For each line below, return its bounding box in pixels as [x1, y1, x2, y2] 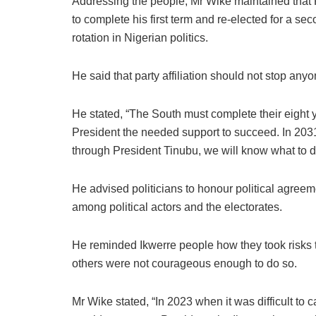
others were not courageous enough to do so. [72, 257, 297, 269]
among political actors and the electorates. [72, 200, 282, 213]
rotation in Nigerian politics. [72, 31, 208, 44]
